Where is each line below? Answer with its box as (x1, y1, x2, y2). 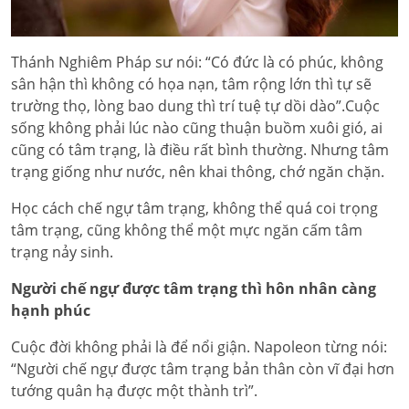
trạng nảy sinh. (11, 242, 113, 262)
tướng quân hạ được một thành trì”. (11, 381, 257, 401)
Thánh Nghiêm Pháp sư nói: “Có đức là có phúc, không (11, 52, 383, 72)
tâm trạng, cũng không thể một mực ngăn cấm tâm (11, 220, 362, 240)
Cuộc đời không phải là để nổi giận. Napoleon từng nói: (11, 337, 387, 357)
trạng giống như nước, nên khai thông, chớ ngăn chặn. (11, 162, 384, 182)
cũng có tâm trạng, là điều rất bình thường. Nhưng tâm (11, 140, 389, 160)
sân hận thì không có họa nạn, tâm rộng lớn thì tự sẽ (11, 74, 372, 94)
